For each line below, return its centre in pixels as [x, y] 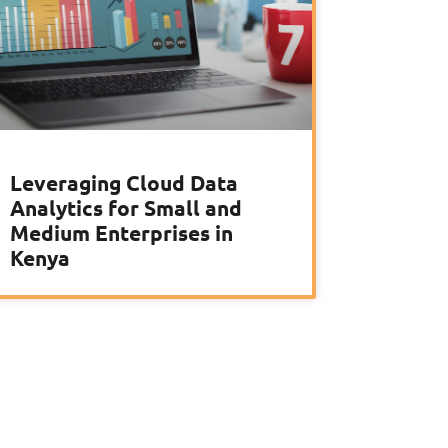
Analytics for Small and [126, 208]
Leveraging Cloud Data [124, 183]
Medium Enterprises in [121, 233]
